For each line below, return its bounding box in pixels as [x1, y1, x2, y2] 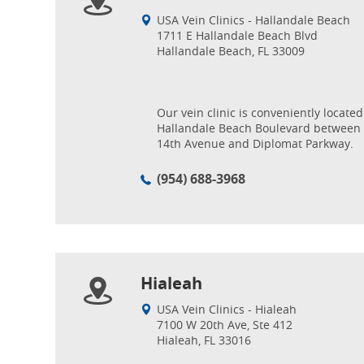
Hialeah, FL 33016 [157, 332, 251, 348]
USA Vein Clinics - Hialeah [157, 301, 297, 317]
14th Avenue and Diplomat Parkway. [157, 136, 353, 151]
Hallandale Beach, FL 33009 [157, 43, 305, 58]
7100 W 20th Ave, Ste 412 [157, 317, 292, 332]
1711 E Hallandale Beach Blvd [157, 28, 318, 43]
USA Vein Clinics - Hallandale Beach [157, 12, 350, 28]
